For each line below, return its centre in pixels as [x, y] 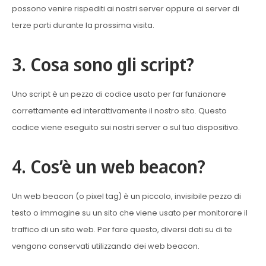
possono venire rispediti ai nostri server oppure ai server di [126, 9]
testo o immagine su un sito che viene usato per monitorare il [130, 213]
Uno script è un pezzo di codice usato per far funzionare [119, 94]
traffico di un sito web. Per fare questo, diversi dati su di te [122, 229]
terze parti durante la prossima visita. [83, 25]
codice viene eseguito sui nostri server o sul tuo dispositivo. [126, 127]
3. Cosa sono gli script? [103, 64]
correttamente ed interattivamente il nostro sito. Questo [119, 111]
